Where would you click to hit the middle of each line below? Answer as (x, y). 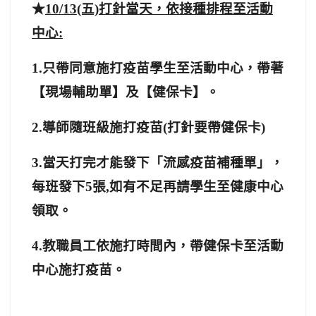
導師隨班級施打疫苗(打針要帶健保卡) (154, 127)
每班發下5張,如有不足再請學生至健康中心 (158, 187)
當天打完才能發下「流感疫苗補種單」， (163, 163)
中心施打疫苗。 (79, 270)
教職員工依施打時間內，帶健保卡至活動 (163, 246)
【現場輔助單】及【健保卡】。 (126, 92)
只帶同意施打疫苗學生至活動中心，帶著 (163, 68)
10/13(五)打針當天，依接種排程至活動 (159, 9)
